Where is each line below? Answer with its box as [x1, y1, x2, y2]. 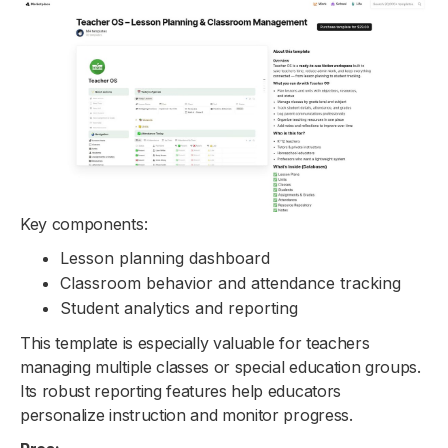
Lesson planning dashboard [60, 247, 270, 268]
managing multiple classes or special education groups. [20, 356, 421, 377]
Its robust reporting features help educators [20, 380, 341, 401]
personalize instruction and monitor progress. [20, 404, 353, 425]
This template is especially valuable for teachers [20, 332, 370, 353]
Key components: [20, 213, 148, 234]
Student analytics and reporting [60, 297, 298, 318]
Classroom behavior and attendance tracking [60, 272, 401, 293]
